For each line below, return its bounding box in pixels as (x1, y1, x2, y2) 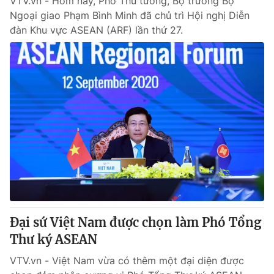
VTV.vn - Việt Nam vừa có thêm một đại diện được (10, 254, 244, 267)
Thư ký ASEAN (10, 232, 97, 247)
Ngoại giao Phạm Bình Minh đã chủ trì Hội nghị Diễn (10, 9, 250, 21)
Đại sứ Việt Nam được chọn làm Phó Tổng (10, 215, 261, 230)
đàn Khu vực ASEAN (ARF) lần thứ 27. (10, 24, 183, 36)
